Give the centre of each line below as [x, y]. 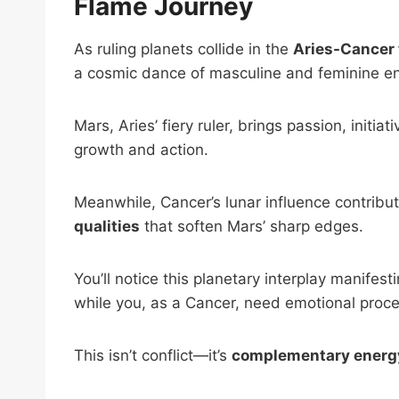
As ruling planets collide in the [183, 49]
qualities [107, 226]
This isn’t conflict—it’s [153, 355]
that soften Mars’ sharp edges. [252, 226]
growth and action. [141, 149]
